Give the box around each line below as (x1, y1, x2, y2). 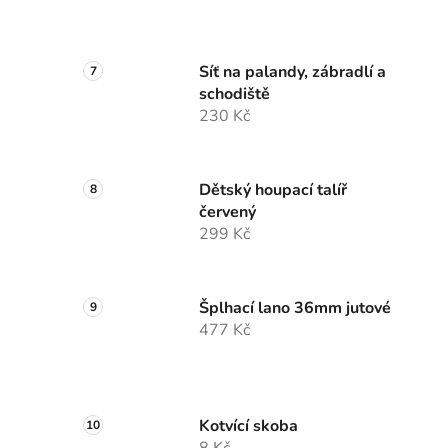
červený (199, 201, 256, 224)
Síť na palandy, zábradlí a (199, 61, 386, 84)
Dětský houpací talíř (199, 179, 347, 202)
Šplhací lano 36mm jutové (199, 297, 391, 320)
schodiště (199, 83, 270, 106)
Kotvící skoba (199, 415, 298, 438)
